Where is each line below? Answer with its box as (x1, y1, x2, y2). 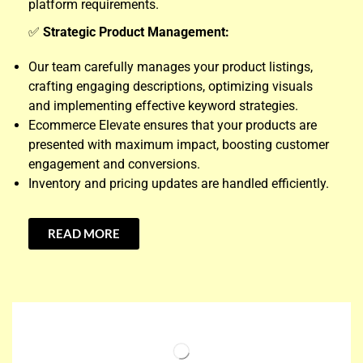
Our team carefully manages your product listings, (28, 59, 313, 75)
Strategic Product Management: (43, 24, 229, 41)
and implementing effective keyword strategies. (28, 98, 298, 114)
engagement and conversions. (28, 156, 200, 173)
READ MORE (48, 226, 120, 241)
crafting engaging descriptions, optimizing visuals (28, 79, 313, 95)
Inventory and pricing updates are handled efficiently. (28, 176, 329, 192)
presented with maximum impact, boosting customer (28, 137, 329, 153)
